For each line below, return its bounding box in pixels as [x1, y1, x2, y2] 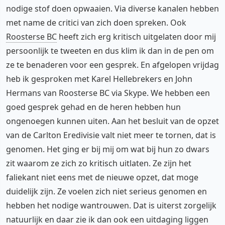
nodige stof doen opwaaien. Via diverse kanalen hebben [6, 3, 219, 14]
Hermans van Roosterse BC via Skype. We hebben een [6, 87, 210, 98]
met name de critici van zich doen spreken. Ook [6, 17, 186, 28]
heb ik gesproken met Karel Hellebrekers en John [6, 73, 192, 84]
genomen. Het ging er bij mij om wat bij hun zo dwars [6, 143, 209, 155]
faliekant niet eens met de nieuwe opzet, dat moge [6, 171, 198, 183]
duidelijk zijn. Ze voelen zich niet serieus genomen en [6, 185, 207, 197]
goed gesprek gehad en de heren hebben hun [6, 101, 181, 113]
